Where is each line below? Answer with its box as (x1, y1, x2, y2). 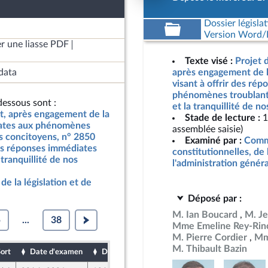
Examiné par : (185, 136, 242, 145)
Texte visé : (185, 56, 233, 66)
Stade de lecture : (185, 113, 260, 123)
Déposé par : (188, 194, 242, 203)
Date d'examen (30, 248, 83, 255)
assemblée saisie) (172, 124, 243, 134)
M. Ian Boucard (172, 210, 237, 220)
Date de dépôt (102, 248, 151, 255)
